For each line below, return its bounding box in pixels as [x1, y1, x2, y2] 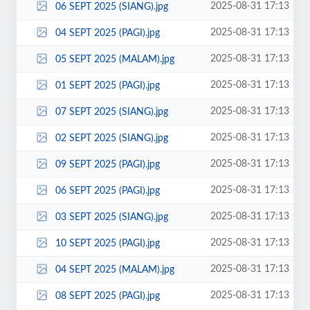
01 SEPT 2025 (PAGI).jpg [55, 80, 160, 91]
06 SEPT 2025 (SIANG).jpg [55, 1, 168, 12]
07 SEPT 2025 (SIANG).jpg [55, 107, 168, 117]
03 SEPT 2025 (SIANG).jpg [55, 212, 168, 222]
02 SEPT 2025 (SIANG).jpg [55, 133, 168, 143]
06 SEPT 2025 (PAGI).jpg [55, 185, 160, 196]
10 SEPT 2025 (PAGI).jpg [55, 238, 160, 248]
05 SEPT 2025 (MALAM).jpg [55, 54, 174, 64]
